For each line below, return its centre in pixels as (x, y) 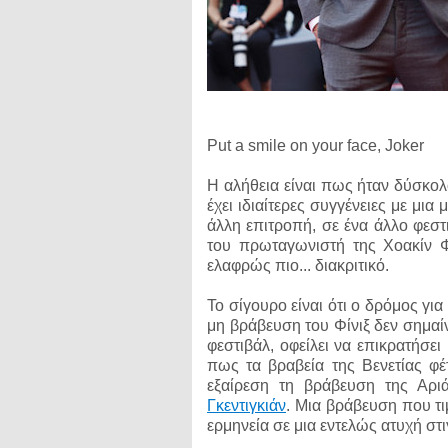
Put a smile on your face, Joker (315, 145)
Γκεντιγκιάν (246, 405)
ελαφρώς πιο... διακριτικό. (298, 265)
